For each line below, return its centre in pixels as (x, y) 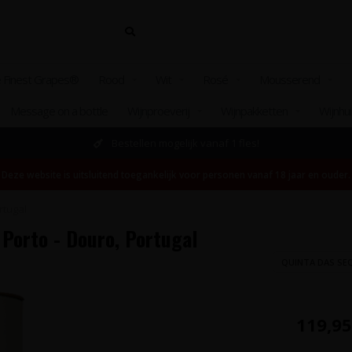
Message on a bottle (59, 111)
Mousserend (290, 79)
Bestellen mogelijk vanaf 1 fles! (184, 143)
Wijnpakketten (254, 111)
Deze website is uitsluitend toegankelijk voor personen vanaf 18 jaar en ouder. (176, 174)
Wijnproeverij (158, 111)
